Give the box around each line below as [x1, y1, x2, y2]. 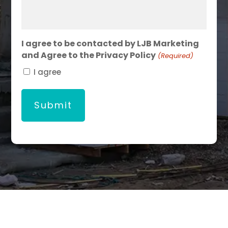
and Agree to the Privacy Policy [21, 49, 156, 62]
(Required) [157, 51, 193, 61]
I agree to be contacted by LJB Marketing [21, 38, 199, 50]
